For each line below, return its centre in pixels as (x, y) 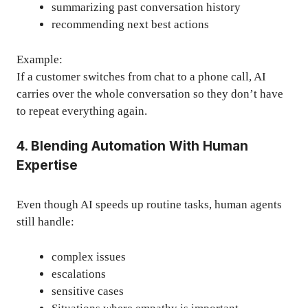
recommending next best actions (130, 25)
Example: (40, 59)
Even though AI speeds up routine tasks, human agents (149, 205)
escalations (79, 274)
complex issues (89, 256)
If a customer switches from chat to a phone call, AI (141, 76)
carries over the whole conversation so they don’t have (150, 93)
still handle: (45, 222)
